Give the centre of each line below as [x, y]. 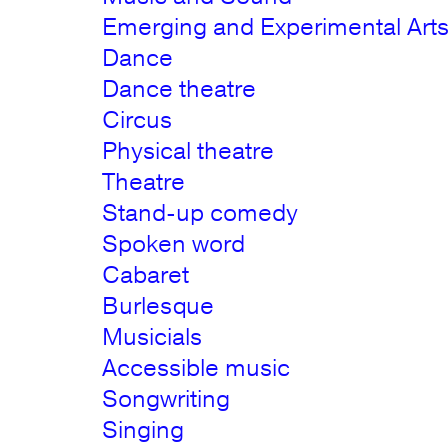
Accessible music [196, 368]
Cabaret [146, 275]
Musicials [152, 337]
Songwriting [166, 399]
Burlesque [158, 306]
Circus [137, 120]
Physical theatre [188, 151]
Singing [143, 430]
